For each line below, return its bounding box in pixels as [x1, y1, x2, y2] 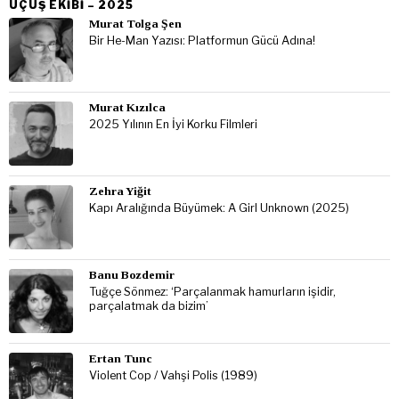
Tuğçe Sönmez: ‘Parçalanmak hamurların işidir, [89, 285, 336, 299]
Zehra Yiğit [89, 184, 151, 199]
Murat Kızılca [89, 101, 166, 115]
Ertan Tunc [89, 352, 152, 366]
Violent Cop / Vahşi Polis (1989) [89, 369, 257, 383]
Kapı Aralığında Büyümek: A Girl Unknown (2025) [89, 201, 349, 216]
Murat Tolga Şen [89, 17, 182, 31]
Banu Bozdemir [89, 268, 175, 282]
